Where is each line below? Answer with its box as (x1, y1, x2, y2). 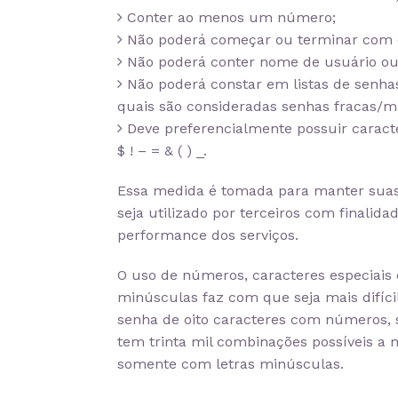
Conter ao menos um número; (123, 9, 336, 26)
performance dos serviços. (117, 227, 298, 243)
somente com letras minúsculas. (117, 355, 344, 372)
